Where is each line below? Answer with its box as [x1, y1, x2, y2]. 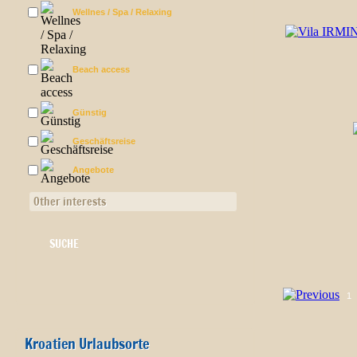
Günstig [73, 108, 107, 117]
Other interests [33, 194, 106, 210]
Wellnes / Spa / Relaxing [73, 7, 172, 17]
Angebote [73, 165, 114, 175]
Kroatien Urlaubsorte [25, 334, 149, 354]
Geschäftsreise [73, 136, 135, 146]
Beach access [73, 65, 130, 74]
